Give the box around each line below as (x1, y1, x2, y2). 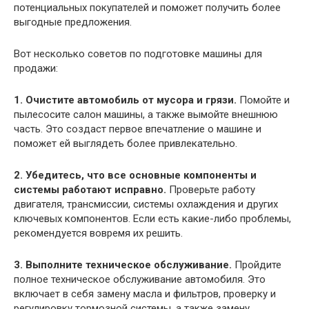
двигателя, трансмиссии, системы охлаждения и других (14, 198, 278, 211)
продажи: (14, 62, 58, 75)
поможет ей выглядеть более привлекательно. (14, 137, 237, 150)
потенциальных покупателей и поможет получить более (14, 1, 281, 14)
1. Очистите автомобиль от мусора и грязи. (14, 94, 237, 107)
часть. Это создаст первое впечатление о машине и (14, 123, 261, 136)
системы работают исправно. (14, 183, 166, 197)
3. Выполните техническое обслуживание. (14, 259, 232, 272)
